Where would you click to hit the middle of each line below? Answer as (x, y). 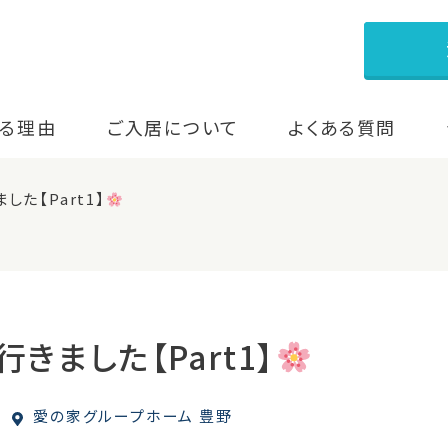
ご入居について (172, 127)
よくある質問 (342, 127)
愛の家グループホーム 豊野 (130, 416)
